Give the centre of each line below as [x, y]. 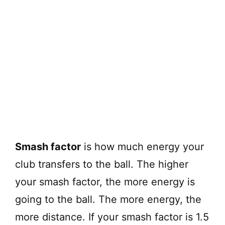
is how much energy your [142, 146]
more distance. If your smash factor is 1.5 [112, 217]
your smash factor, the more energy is [105, 182]
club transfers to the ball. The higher [102, 164]
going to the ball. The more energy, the [108, 199]
